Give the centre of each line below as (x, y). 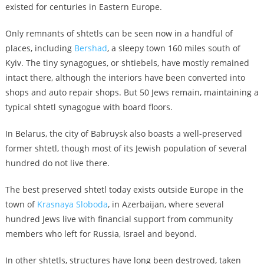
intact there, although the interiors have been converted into (125, 77)
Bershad (90, 48)
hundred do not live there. (57, 163)
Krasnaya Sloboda (72, 204)
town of (21, 204)
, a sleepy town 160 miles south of (174, 48)
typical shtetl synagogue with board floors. (89, 107)
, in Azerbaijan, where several (166, 204)
